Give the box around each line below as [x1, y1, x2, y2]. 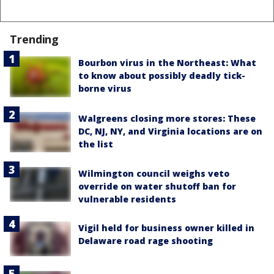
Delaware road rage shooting [78, 235, 213, 247]
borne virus [78, 83, 131, 95]
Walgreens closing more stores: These [78, 112, 256, 124]
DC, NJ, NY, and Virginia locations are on [78, 125, 262, 137]
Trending [10, 32, 59, 47]
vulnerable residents [78, 193, 176, 206]
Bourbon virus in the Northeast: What [78, 57, 256, 69]
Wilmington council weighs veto [78, 168, 229, 180]
